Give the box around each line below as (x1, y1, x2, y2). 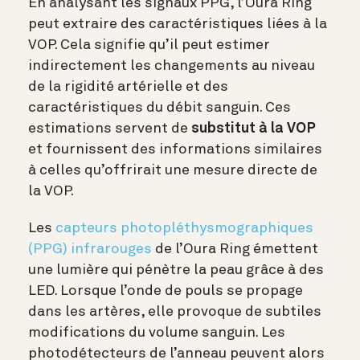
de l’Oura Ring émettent (152, 242, 318, 257)
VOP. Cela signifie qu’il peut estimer (28, 38, 270, 53)
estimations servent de (28, 121, 191, 137)
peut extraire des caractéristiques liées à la (28, 17, 327, 32)
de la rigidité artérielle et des (28, 80, 228, 95)
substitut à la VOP (191, 121, 316, 137)
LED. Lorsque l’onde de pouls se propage (28, 284, 303, 299)
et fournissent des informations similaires (28, 142, 322, 157)
